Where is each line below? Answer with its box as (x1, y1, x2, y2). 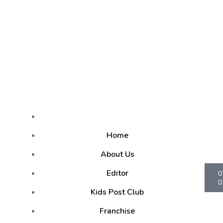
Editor (106, 168, 128, 179)
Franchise (100, 206, 135, 217)
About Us (100, 149, 134, 160)
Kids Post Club (91, 187, 144, 198)
